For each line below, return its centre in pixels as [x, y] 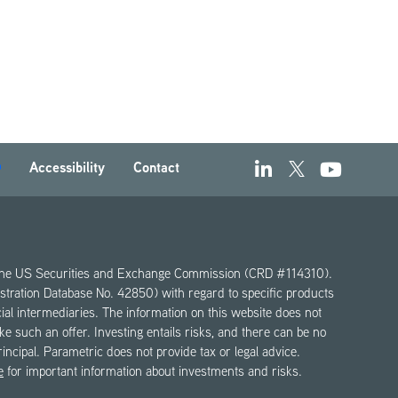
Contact [156, 169]
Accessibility [67, 169]
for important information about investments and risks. [153, 373]
